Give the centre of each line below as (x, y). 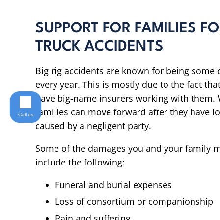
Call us (26, 115)
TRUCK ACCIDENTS (99, 47)
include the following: (80, 162)
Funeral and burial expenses (113, 185)
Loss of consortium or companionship (134, 201)
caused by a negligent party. (93, 126)
